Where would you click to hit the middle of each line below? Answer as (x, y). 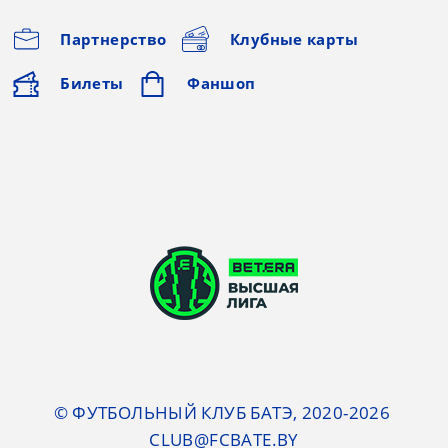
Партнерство (113, 38)
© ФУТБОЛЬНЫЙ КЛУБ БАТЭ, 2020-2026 (224, 412)
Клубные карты (294, 38)
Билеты (92, 83)
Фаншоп (221, 83)
